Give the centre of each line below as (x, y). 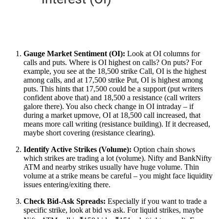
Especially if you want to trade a (156, 201)
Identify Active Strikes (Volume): (77, 149)
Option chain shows (163, 149)
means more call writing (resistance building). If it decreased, (117, 124)
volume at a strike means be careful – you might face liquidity (118, 175)
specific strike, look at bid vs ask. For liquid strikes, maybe (113, 210)
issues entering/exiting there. (67, 184)
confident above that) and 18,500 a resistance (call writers (112, 97)
